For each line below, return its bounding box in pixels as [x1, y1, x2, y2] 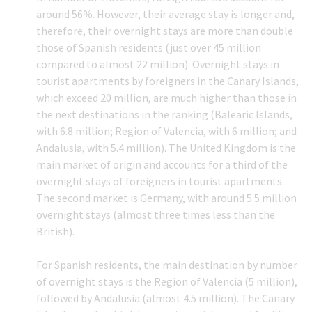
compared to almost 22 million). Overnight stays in [36, 57, 280, 72]
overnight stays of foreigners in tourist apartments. [36, 174, 285, 189]
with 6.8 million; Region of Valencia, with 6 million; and [36, 124, 297, 139]
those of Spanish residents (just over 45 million [36, 40, 262, 55]
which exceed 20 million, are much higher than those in [36, 91, 297, 105]
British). [36, 224, 75, 239]
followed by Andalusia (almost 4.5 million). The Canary [36, 291, 295, 306]
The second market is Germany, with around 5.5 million [36, 191, 297, 205]
